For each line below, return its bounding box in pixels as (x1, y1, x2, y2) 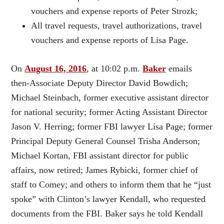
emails (166, 63, 192, 73)
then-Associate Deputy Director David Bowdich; (11, 77, 188, 88)
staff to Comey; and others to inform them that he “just (11, 179, 211, 189)
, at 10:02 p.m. (86, 63, 143, 73)
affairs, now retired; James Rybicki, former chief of (11, 164, 198, 175)
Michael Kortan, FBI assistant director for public (11, 150, 189, 160)
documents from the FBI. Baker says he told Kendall (11, 208, 203, 218)
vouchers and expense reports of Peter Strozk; (31, 5, 198, 16)
